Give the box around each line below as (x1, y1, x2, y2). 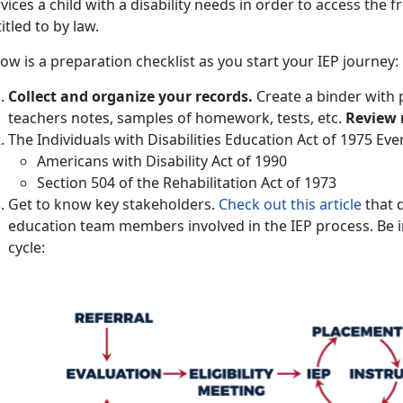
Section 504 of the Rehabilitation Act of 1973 (37, 173, 336, 193)
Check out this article (219, 194, 362, 215)
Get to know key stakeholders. (8, 194, 219, 215)
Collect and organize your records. (8, 86, 253, 107)
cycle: (8, 237, 45, 258)
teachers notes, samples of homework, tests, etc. (8, 108, 345, 129)
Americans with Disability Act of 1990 (37, 151, 287, 172)
